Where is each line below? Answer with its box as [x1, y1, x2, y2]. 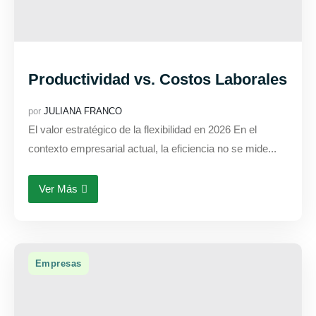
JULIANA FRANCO [44, 106, 122, 116]
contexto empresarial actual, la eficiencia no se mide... [28, 142, 276, 154]
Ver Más [39, 183, 78, 195]
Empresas [35, 258, 82, 269]
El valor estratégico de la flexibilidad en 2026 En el [28, 123, 257, 135]
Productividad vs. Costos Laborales [28, 71, 287, 88]
